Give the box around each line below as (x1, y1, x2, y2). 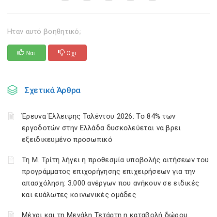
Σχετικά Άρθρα (25, 85, 81, 95)
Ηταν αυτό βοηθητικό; (7, 27, 81, 36)
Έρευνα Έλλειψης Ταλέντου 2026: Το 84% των (22, 112, 176, 121)
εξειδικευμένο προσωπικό (22, 135, 112, 144)
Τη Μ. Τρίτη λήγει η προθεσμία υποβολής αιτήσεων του (22, 155, 209, 164)
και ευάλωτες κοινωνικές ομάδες (22, 190, 137, 199)
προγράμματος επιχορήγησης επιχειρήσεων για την (22, 167, 196, 176)
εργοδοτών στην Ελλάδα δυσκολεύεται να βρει (22, 124, 181, 132)
